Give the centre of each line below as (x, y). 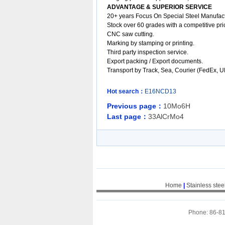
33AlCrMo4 (166, 117)
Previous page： (135, 106)
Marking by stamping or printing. (151, 43)
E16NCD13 (160, 91)
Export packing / (130, 61)
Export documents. (178, 61)
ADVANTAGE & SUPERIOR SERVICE (159, 7)
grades (155, 25)
